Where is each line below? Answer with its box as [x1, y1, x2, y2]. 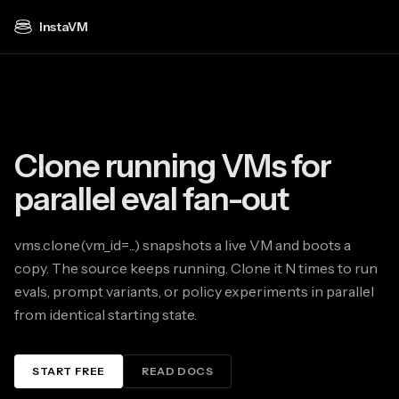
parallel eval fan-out [14, 179, 289, 218]
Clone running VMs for [14, 146, 332, 185]
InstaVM [39, 19, 88, 35]
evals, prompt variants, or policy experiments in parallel [14, 282, 374, 300]
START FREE [32, 364, 105, 378]
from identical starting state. [14, 305, 197, 323]
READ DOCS [142, 364, 214, 378]
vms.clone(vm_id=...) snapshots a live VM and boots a [14, 236, 351, 254]
